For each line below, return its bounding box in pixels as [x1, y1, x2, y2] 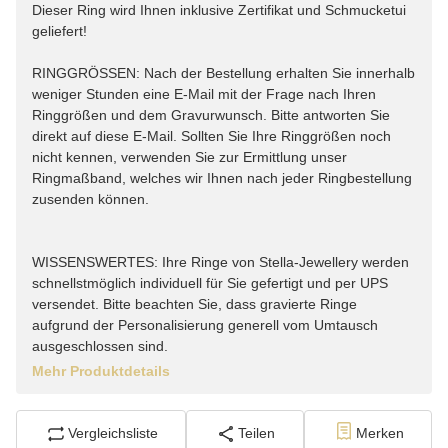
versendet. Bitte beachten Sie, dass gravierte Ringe [32, 295, 357, 312]
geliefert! [32, 22, 87, 39]
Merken [355, 425, 404, 442]
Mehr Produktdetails [32, 362, 170, 379]
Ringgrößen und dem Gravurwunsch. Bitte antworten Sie [32, 106, 390, 123]
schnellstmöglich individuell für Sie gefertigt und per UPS [32, 274, 388, 291]
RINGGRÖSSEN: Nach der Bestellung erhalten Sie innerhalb [32, 64, 415, 81]
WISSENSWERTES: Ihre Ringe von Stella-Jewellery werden [32, 253, 409, 270]
